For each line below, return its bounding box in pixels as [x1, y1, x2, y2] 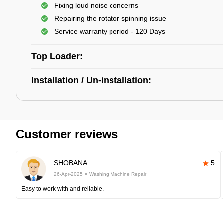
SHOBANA [54, 159, 87, 167]
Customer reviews [16, 127, 118, 141]
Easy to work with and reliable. [21, 185, 104, 192]
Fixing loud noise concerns [54, 1, 138, 9]
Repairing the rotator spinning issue [54, 14, 166, 22]
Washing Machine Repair [89, 171, 146, 177]
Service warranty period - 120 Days [54, 27, 165, 35]
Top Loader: [31, 51, 83, 61]
